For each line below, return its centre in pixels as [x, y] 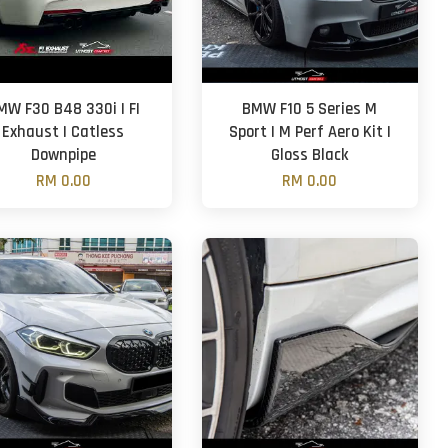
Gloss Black [310, 155]
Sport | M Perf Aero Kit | [309, 132]
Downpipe [63, 155]
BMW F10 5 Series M [310, 109]
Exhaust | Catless [63, 132]
